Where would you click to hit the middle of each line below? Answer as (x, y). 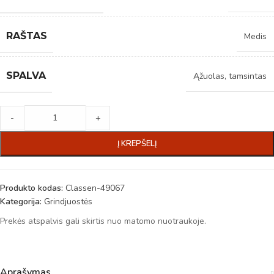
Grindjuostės (68, 202)
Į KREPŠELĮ (137, 144)
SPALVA (26, 76)
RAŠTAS (27, 36)
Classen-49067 (95, 188)
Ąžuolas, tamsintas (230, 76)
